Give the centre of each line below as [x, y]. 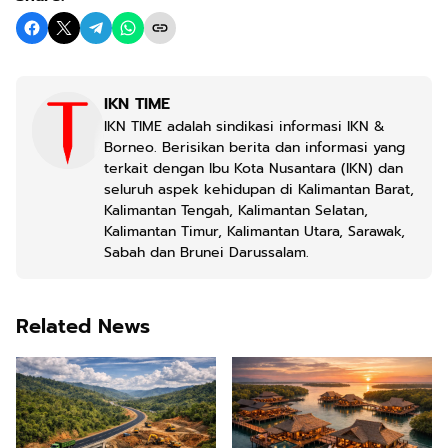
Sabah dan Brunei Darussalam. [206, 252]
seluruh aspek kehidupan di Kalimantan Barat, [259, 189]
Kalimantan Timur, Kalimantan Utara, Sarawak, [254, 231]
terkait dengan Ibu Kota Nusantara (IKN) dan [253, 168]
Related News [83, 326]
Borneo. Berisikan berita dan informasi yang [254, 147]
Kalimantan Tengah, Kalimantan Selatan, [236, 210]
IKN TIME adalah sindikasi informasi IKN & [244, 126]
